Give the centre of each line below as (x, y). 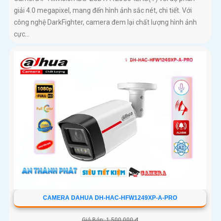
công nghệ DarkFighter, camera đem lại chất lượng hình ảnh (105, 22)
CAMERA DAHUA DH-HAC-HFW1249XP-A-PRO (110, 198)
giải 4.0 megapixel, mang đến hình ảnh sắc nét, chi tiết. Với (103, 11)
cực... (22, 34)
